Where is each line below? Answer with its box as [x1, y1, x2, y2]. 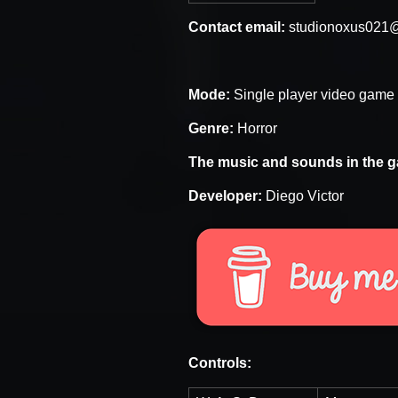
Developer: [188, 187, 262, 203]
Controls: [188, 354, 251, 370]
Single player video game [234, 86, 394, 102]
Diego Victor [262, 187, 344, 203]
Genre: [188, 120, 237, 136]
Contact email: [188, 19, 285, 35]
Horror [237, 120, 277, 136]
